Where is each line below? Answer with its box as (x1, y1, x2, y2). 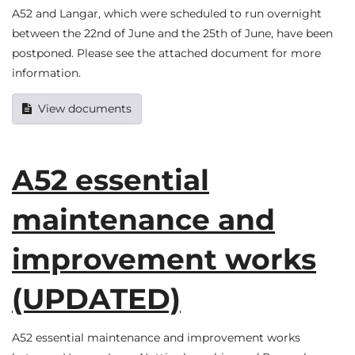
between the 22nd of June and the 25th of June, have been (12, 26, 333, 41)
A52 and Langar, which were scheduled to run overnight (12, 6, 322, 21)
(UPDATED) (12, 281, 181, 316)
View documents (38, 101, 132, 116)
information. (12, 66, 81, 81)
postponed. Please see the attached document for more (12, 46, 321, 61)
